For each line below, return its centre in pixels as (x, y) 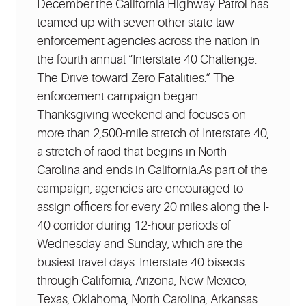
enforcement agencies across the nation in (148, 41)
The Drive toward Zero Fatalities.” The (136, 78)
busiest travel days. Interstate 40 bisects (141, 262)
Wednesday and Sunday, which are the (140, 244)
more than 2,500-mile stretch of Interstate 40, (153, 133)
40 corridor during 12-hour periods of (134, 225)
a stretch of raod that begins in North (132, 151)
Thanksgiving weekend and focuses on (141, 114)
